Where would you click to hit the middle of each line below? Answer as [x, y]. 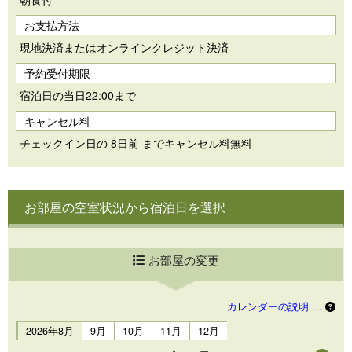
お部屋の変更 [184, 260]
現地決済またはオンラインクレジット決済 [124, 48]
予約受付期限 [57, 73]
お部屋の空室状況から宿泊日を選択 [125, 207]
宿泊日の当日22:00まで [78, 95]
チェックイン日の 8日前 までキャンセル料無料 [136, 143]
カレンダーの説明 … [276, 307]
